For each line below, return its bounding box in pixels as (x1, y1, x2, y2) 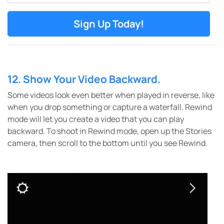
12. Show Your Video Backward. (7, 72, 160, 86)
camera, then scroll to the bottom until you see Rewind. (7, 137, 207, 148)
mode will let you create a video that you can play (7, 113, 184, 124)
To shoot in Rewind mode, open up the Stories (46, 125, 211, 136)
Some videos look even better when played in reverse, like (7, 89, 214, 100)
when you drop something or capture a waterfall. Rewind (7, 101, 212, 112)
